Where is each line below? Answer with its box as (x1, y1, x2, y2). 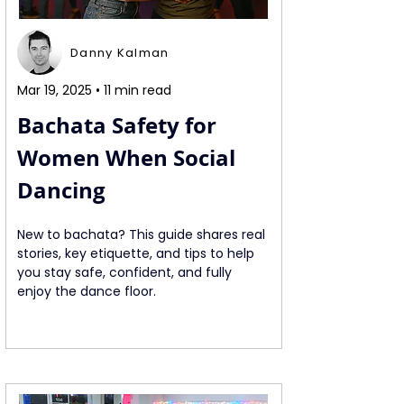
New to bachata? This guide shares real (17, 225, 269, 243)
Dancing (17, 175, 106, 206)
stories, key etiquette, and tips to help (17, 244, 258, 262)
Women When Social (17, 142, 241, 173)
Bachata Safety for (17, 110, 222, 141)
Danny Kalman (70, 43, 170, 61)
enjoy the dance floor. (17, 282, 156, 300)
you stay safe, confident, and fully (17, 263, 235, 281)
